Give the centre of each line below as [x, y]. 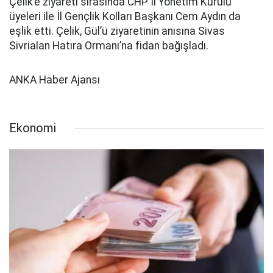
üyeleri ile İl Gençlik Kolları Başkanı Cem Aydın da [125, 16]
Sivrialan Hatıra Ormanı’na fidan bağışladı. [109, 46]
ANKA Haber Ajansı [55, 80]
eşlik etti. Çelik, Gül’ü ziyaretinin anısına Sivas [117, 31]
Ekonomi [33, 128]
